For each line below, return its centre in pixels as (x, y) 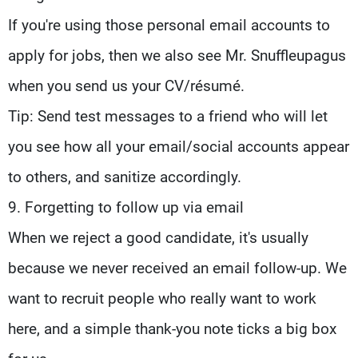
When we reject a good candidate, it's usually (158, 237)
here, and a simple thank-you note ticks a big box (172, 328)
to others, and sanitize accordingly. (125, 177)
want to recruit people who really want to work (162, 298)
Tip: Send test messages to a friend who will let (168, 116)
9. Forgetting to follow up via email (126, 207)
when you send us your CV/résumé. (126, 86)
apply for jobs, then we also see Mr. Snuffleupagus (177, 55)
